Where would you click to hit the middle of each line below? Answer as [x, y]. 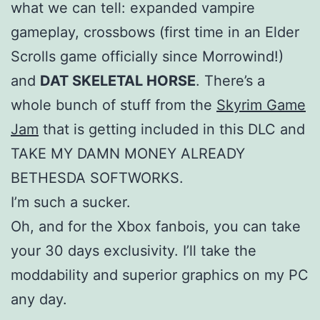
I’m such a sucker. [71, 202]
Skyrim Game [261, 105]
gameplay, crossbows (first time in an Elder [155, 32]
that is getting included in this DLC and [172, 129]
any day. [39, 299]
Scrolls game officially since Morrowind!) [147, 56]
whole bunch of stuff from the [114, 105]
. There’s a [230, 80]
